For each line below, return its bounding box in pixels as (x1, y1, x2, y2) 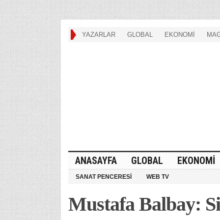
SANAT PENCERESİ (75, 173, 132, 180)
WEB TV (146, 173, 169, 180)
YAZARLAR (82, 31, 115, 38)
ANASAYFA (75, 154, 117, 166)
